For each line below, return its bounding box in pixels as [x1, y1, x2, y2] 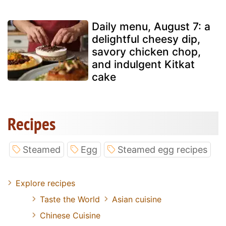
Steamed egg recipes [118, 144, 207, 155]
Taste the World [40, 194, 100, 204]
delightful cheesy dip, [92, 32, 200, 45]
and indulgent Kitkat [92, 58, 195, 71]
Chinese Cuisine [40, 210, 100, 220]
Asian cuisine [112, 194, 161, 204]
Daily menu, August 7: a [92, 20, 210, 33]
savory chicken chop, [92, 45, 201, 58]
